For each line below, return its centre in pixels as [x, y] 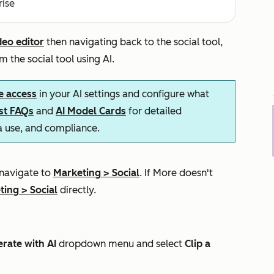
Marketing [77, 173]
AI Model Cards [91, 111]
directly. [77, 190]
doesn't [195, 173]
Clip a [198, 244]
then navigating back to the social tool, [133, 42]
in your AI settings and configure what [123, 94]
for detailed [154, 111]
